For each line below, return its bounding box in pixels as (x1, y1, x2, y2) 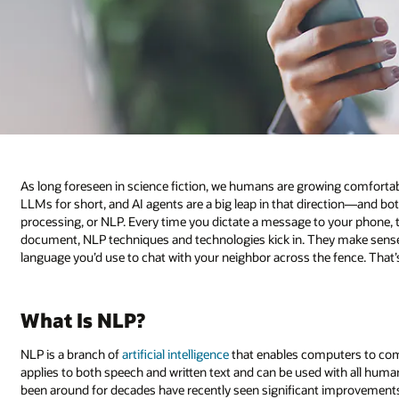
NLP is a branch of (20, 346, 123, 363)
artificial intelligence (122, 346, 230, 363)
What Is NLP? (20, 307, 146, 333)
